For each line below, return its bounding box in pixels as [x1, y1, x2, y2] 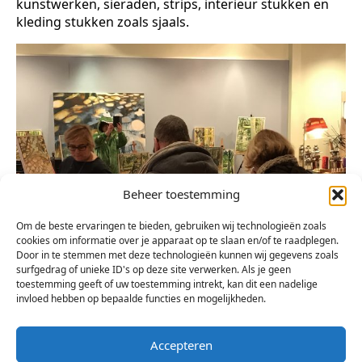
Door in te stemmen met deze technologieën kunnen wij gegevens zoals [16, 248, 339, 262]
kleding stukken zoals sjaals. [16, 13, 189, 32]
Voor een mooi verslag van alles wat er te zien [16, 304, 296, 322]
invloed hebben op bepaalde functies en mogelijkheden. [16, 292, 266, 305]
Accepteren [149, 336, 213, 353]
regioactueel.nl [43, 322, 134, 340]
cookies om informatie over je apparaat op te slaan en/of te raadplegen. [16, 234, 339, 247]
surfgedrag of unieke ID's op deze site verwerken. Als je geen [16, 263, 291, 276]
